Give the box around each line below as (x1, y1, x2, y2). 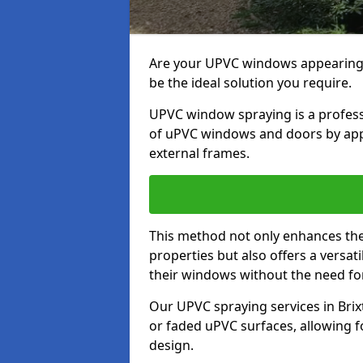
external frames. (149, 144, 250, 162)
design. (149, 336, 194, 354)
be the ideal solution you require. (149, 74, 352, 92)
